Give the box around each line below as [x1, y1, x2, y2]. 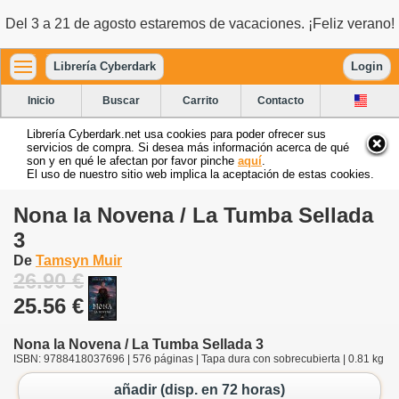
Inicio [28, 94, 55, 107]
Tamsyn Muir [36, 252, 122, 268]
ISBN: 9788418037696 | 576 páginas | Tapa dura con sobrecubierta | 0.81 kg [13, 352, 384, 365]
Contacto [257, 94, 305, 107]
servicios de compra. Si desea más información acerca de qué [27, 140, 349, 154]
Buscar [102, 94, 140, 107]
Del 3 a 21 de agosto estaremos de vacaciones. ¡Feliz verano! [4, 16, 395, 31]
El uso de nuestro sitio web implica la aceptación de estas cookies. [27, 167, 374, 181]
